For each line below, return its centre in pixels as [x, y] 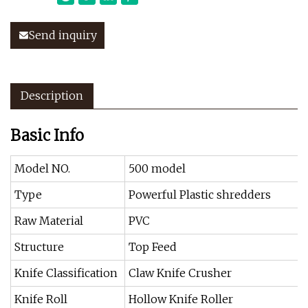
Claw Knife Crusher [180, 273]
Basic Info [47, 135]
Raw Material [49, 221]
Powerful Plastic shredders [200, 195]
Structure [39, 247]
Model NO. [42, 168]
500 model [157, 168]
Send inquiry [63, 35]
